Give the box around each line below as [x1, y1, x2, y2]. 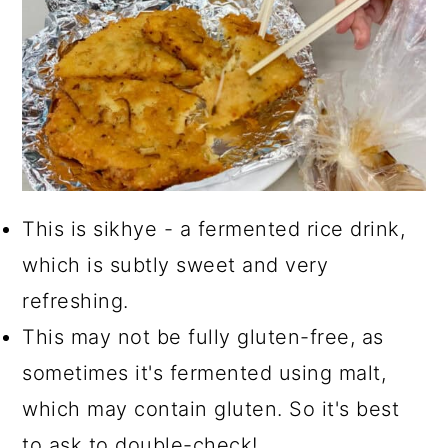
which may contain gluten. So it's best [22, 397, 400, 422]
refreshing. [22, 289, 129, 314]
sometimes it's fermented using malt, [22, 361, 387, 386]
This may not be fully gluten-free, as [22, 325, 384, 350]
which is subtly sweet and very [22, 253, 329, 278]
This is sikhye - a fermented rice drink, [22, 217, 406, 242]
